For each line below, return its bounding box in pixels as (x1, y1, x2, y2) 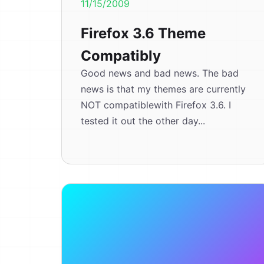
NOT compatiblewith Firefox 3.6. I (81, 99, 231, 111)
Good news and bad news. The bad (81, 67, 239, 79)
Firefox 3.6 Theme (81, 25, 206, 42)
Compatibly (81, 47, 161, 64)
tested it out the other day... (81, 115, 205, 127)
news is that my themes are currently (81, 83, 246, 95)
